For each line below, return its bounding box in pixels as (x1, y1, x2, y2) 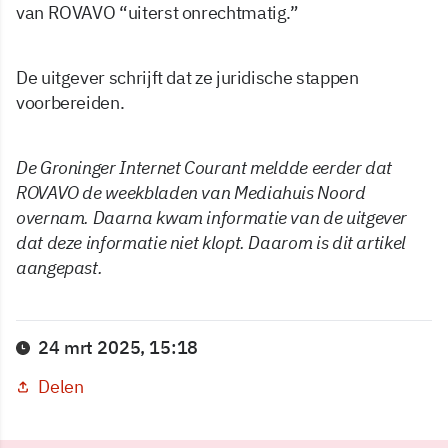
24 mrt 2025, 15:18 (38, 336, 199, 360)
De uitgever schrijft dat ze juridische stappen (16, 66, 359, 90)
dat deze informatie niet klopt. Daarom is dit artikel (16, 231, 406, 255)
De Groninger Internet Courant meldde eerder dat (16, 156, 393, 180)
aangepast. (16, 256, 103, 280)
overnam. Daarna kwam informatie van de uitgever (16, 206, 408, 230)
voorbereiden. (16, 91, 128, 115)
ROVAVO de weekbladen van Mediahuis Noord (16, 181, 366, 205)
